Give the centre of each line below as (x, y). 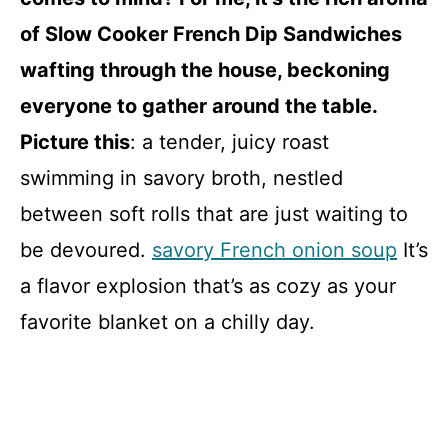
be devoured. (86, 250)
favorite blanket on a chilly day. (167, 322)
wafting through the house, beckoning (205, 70)
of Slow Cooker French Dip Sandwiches (211, 34)
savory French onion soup (274, 250)
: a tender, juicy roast (229, 142)
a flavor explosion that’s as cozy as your (208, 286)
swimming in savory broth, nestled (181, 178)
